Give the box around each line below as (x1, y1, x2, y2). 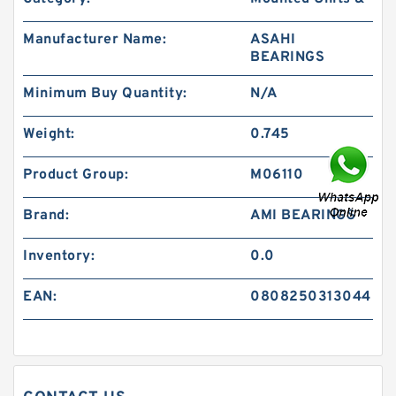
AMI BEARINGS (250, 207, 356, 225)
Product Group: (23, 166, 128, 184)
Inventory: (23, 247, 95, 265)
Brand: (23, 207, 69, 225)
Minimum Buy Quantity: (23, 85, 187, 103)
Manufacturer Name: (23, 31, 166, 49)
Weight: (23, 126, 75, 143)
